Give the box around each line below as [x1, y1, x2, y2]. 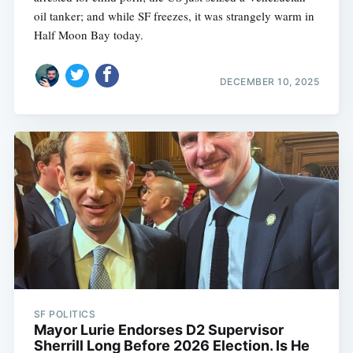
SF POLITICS [33, 308, 96, 321]
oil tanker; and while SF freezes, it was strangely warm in [33, 8, 314, 24]
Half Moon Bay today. [33, 27, 143, 43]
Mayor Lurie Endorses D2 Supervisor [33, 321, 284, 339]
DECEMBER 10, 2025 [219, 75, 320, 87]
